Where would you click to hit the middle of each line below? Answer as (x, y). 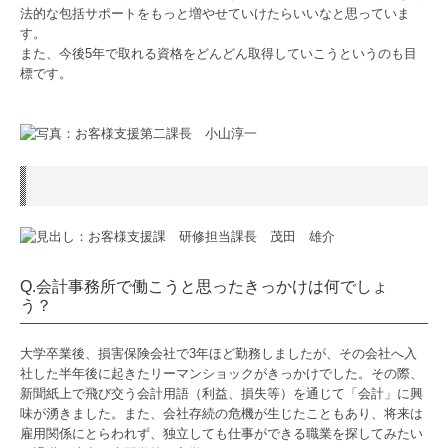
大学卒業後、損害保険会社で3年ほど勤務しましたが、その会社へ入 (218, 353)
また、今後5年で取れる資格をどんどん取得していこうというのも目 (218, 53)
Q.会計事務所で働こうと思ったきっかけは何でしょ (204, 286)
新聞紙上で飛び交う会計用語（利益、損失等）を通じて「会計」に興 (221, 393)
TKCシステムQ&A (146, 74)
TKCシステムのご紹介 (158, 31)
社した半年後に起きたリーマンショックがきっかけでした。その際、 (221, 373)
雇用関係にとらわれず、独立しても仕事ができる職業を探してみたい (221, 433)
